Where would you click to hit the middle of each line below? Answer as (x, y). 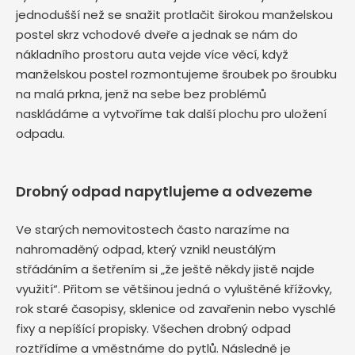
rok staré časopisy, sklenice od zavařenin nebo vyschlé (176, 309)
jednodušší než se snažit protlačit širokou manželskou (174, 15)
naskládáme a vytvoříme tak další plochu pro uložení (171, 114)
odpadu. (42, 134)
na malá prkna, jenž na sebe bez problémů (141, 94)
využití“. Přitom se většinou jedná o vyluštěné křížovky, (174, 289)
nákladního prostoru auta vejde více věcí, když (152, 55)
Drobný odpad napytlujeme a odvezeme (164, 192)
